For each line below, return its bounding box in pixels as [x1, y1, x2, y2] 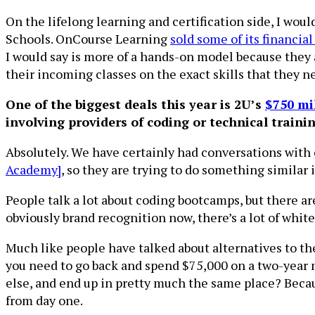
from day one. [6, 292, 83, 309]
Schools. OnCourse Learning [6, 30, 170, 47]
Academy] [6, 161, 61, 178]
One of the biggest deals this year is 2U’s [6, 96, 265, 112]
